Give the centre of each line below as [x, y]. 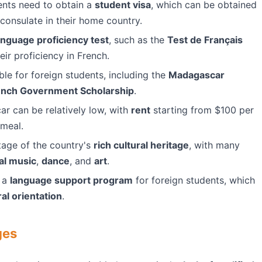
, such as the [138, 40]
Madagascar [196, 75]
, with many [214, 145]
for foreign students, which [194, 180]
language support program [71, 180]
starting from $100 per [202, 110]
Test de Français [205, 40]
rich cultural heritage [141, 145]
